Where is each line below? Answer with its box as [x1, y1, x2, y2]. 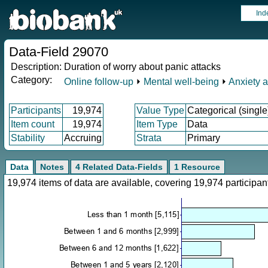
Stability [11, 133, 45, 143]
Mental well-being [144, 77, 219, 87]
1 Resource [174, 162, 220, 172]
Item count [11, 119, 54, 129]
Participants [11, 105, 61, 115]
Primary [187, 133, 220, 143]
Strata [136, 133, 162, 143]
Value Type [136, 105, 184, 115]
